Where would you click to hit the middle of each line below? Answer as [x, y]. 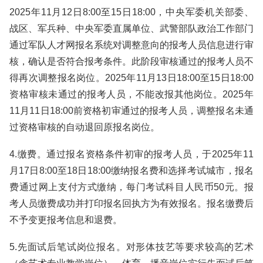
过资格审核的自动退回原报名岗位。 [85, 127]
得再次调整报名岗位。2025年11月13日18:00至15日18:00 [131, 78]
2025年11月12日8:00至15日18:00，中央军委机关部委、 [131, 12]
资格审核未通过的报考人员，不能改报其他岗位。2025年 [131, 94]
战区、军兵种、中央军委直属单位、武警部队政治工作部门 [131, 28]
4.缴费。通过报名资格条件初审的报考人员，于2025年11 [131, 154]
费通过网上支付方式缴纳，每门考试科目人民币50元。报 [131, 187]
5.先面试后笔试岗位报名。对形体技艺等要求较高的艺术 [131, 247]
